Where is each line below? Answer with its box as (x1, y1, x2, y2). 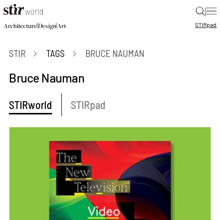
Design (37, 22, 56, 30)
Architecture (3, 22, 37, 30)
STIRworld (9, 98, 53, 111)
